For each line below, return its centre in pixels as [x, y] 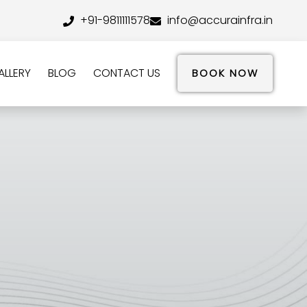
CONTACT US [127, 73]
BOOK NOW [225, 73]
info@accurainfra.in [219, 20]
